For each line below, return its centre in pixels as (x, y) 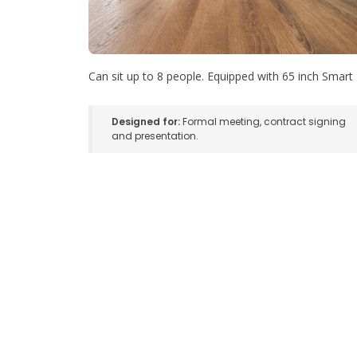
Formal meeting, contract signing (263, 122)
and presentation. (155, 136)
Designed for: (146, 122)
